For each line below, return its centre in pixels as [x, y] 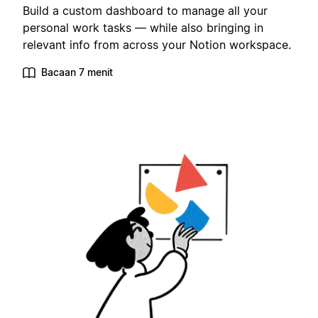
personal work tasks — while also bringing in [143, 28]
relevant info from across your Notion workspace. [157, 45]
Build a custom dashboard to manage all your [145, 11]
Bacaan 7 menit [77, 72]
